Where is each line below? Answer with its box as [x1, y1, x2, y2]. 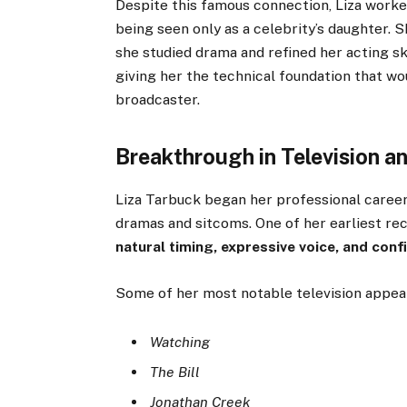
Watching [150, 333, 211, 351]
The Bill [150, 362, 201, 381]
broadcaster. [115, 91, 201, 109]
